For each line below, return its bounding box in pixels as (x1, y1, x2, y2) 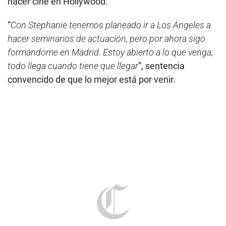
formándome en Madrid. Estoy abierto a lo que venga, (8, 47, 213, 58)
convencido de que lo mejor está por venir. (8, 74, 176, 85)
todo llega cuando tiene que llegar (8, 61, 138, 72)
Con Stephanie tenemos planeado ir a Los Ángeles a (11, 20, 211, 31)
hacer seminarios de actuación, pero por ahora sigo (8, 33, 205, 44)
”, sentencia (138, 61, 185, 72)
